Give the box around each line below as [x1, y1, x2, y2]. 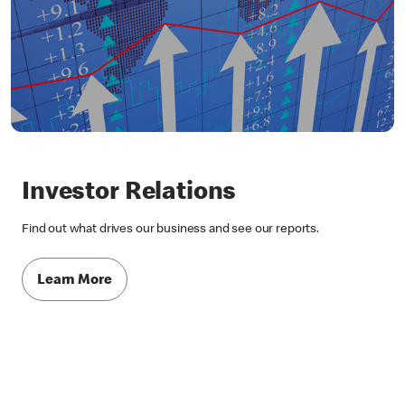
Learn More [37, 273, 112, 288]
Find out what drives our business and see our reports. [22, 223, 319, 237]
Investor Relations [22, 181, 237, 207]
